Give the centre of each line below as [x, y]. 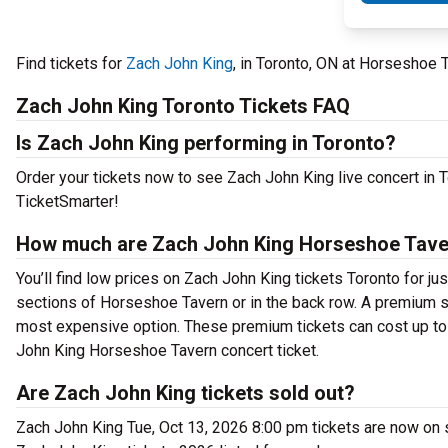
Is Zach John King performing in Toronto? [206, 143]
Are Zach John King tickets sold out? [185, 393]
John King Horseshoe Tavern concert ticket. [167, 350]
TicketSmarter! [67, 201]
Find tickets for [71, 63]
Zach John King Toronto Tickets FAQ [183, 106]
